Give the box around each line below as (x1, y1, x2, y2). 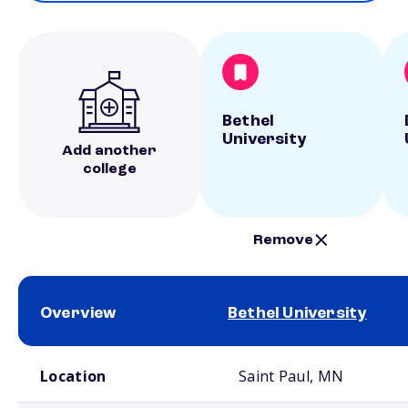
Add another (62, 144, 157, 158)
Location (40, 366, 107, 386)
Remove (253, 232, 314, 248)
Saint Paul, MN (239, 366, 344, 386)
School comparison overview (18, 349, 143, 358)
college (82, 162, 137, 177)
